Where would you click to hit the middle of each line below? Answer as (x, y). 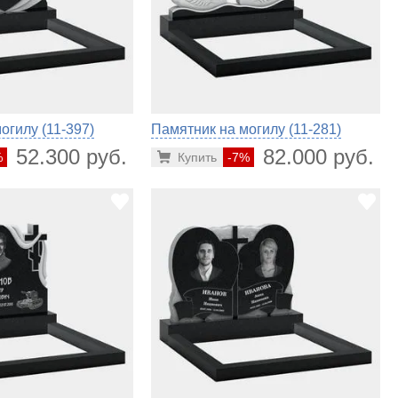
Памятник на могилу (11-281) (246, 129)
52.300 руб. (71, 156)
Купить (197, 157)
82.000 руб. (318, 156)
